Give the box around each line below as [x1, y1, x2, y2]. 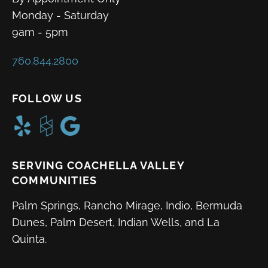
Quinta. [12, 232, 47, 245]
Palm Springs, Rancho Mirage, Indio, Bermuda [12, 199, 242, 212]
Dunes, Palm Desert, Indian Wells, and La [12, 215, 220, 229]
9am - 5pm [12, 25, 68, 38]
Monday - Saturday [12, 8, 109, 22]
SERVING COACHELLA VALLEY [12, 159, 184, 172]
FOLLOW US [12, 92, 82, 105]
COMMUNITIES [12, 173, 98, 187]
